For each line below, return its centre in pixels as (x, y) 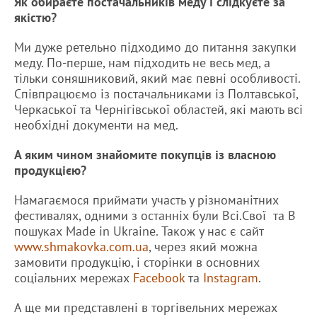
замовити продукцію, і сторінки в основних (137, 263)
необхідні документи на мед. (96, 125)
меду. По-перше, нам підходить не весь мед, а (142, 63)
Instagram (231, 278)
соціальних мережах (74, 278)
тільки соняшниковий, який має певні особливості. (157, 79)
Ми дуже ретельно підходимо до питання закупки (155, 47)
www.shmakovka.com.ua (81, 247)
